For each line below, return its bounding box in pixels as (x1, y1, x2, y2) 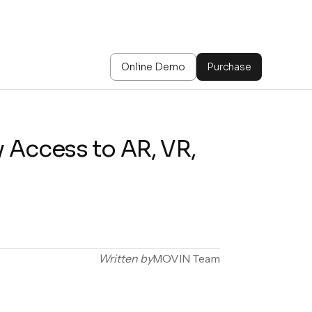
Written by (98, 251, 153, 265)
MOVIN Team (153, 251, 220, 265)
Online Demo (121, 61, 185, 73)
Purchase (207, 61, 251, 73)
